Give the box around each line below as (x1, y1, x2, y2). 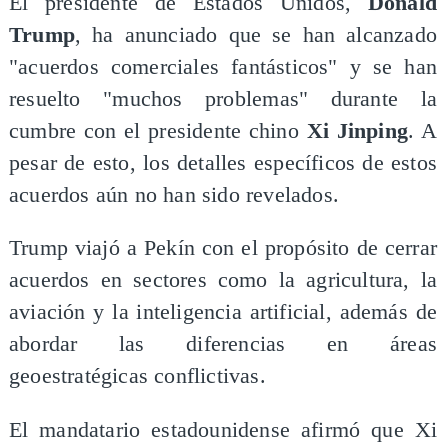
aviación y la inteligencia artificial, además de (8, 300, 438, 325)
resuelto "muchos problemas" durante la (8, 86, 438, 111)
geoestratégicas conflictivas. (8, 364, 266, 389)
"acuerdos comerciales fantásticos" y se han (8, 54, 438, 79)
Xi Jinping (306, 118, 408, 143)
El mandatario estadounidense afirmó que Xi (8, 417, 438, 442)
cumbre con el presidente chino (8, 118, 307, 143)
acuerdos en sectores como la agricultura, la (8, 268, 438, 293)
